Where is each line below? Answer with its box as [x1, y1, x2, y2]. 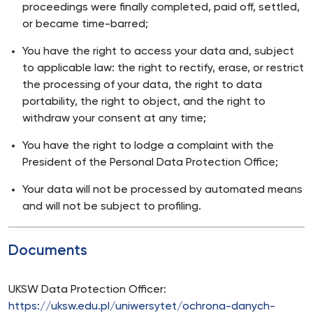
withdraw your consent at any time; [22, 113, 206, 124]
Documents [8, 244, 87, 259]
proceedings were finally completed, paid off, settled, [22, 2, 300, 13]
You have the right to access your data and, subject [22, 46, 294, 57]
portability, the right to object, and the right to [22, 96, 265, 108]
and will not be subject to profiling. [22, 201, 201, 212]
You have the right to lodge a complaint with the [22, 140, 274, 152]
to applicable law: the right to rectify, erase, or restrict [22, 63, 304, 74]
